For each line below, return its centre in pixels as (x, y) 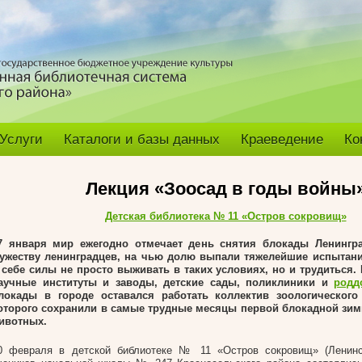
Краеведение (282, 139)
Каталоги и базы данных (142, 139)
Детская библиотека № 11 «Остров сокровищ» (225, 216)
